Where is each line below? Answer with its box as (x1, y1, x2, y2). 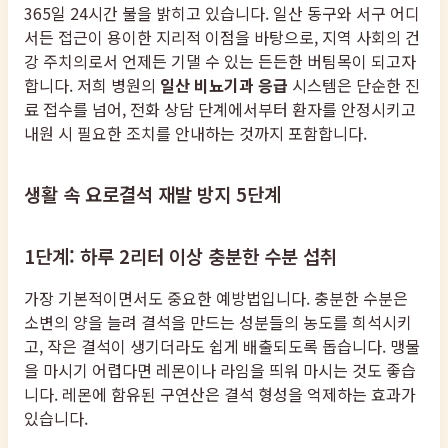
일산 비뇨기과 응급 (160, 72, 288, 97)
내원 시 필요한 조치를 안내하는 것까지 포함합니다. (24, 120, 367, 145)
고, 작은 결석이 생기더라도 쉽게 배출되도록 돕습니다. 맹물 (24, 334, 420, 359)
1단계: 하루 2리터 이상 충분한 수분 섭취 (24, 241, 337, 269)
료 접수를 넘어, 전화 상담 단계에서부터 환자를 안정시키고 (24, 96, 416, 121)
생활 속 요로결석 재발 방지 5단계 (24, 180, 281, 208)
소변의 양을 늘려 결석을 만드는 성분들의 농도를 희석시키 (24, 310, 412, 335)
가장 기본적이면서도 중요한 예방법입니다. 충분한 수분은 (24, 286, 408, 311)
